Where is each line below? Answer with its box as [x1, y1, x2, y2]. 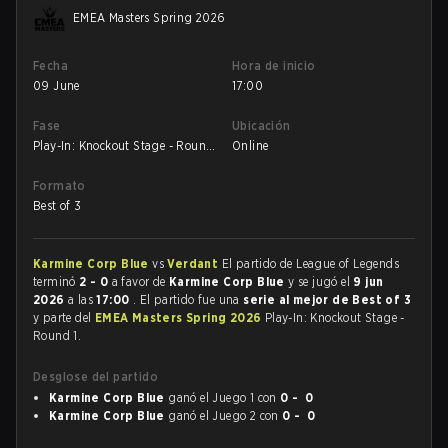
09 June [33, 78, 80, 93]
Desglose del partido [33, 369, 158, 384]
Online [232, 138, 269, 153]
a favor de [108, 274, 170, 289]
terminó [33, 274, 80, 289]
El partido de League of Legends [221, 256, 400, 271]
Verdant [167, 256, 222, 271]
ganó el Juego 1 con [164, 390, 281, 405]
